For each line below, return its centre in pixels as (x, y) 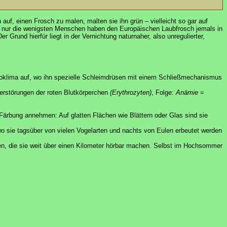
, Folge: (164, 93)
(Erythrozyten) (131, 93)
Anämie (187, 93)
